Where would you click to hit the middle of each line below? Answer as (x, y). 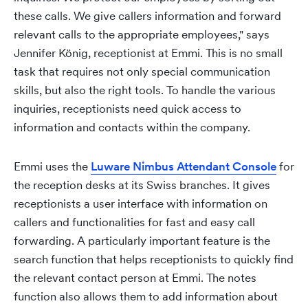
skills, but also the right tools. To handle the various (145, 90)
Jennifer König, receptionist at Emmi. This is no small (148, 53)
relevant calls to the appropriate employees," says (142, 34)
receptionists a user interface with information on (141, 203)
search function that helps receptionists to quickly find (154, 259)
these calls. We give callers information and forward (147, 16)
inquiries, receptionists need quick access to (128, 109)
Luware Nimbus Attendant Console (184, 166)
